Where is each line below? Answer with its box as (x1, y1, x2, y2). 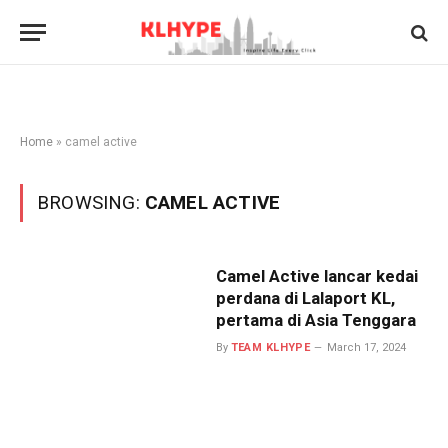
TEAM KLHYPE (230, 341, 311, 354)
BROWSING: (37, 191, 145, 214)
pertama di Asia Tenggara (215, 310, 416, 330)
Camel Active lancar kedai (215, 266, 418, 286)
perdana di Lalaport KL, (215, 288, 395, 308)
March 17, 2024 (327, 341, 407, 354)
